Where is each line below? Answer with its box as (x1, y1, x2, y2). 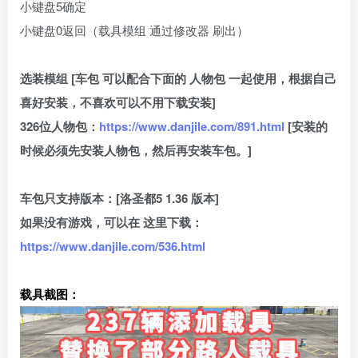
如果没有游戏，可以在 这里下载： (20, 213, 203, 231)
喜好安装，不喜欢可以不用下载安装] (20, 93, 216, 111)
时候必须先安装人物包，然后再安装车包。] (20, 141, 252, 159)
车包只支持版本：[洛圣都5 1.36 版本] (20, 189, 219, 207)
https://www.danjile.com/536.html (20, 237, 205, 255)
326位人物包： (20, 117, 99, 135)
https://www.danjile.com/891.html (99, 117, 284, 135)
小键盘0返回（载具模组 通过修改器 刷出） (20, 22, 249, 38)
